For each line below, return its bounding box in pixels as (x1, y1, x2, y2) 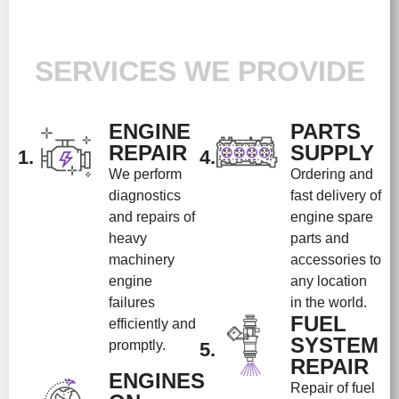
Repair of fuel (290, 379, 375, 395)
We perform (109, 166, 182, 182)
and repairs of (109, 208, 195, 224)
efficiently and (109, 315, 196, 331)
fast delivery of (290, 187, 381, 203)
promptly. (109, 337, 166, 353)
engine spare (290, 208, 373, 224)
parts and (290, 230, 349, 246)
